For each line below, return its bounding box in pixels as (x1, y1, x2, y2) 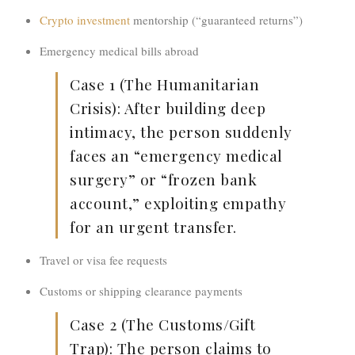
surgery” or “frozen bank (70, 169, 257, 190)
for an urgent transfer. (70, 216, 237, 238)
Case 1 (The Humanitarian (70, 74, 259, 95)
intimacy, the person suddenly (70, 121, 292, 143)
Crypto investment (40, 12, 130, 29)
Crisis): (70, 97, 120, 119)
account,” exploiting (70, 193, 223, 214)
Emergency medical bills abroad (40, 43, 199, 59)
